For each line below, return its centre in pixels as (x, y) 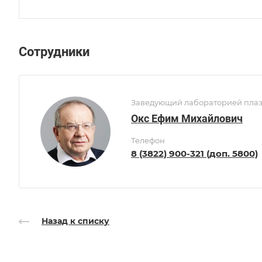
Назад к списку (75, 221)
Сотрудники (54, 52)
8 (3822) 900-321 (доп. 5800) (194, 154)
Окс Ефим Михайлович (187, 119)
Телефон (148, 141)
